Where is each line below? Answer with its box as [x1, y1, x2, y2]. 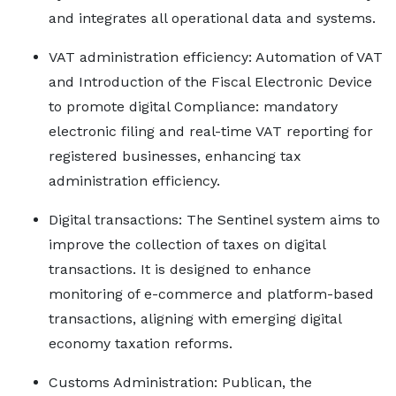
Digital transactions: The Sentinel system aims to [49, 211, 380, 228]
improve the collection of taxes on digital [49, 236, 325, 253]
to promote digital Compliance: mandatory [49, 98, 338, 115]
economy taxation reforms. [49, 335, 232, 352]
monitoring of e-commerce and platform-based [49, 286, 374, 302]
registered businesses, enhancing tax [49, 148, 301, 164]
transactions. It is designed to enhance [49, 261, 311, 278]
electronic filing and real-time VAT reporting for [49, 123, 373, 140]
